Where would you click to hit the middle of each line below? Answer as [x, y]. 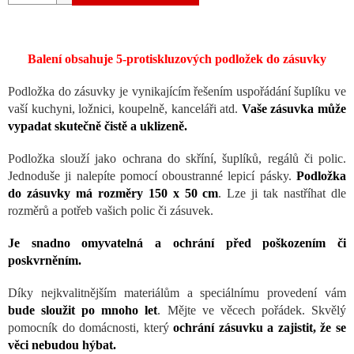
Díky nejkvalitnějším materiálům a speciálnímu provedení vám [177, 293]
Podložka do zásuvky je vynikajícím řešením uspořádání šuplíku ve [177, 92]
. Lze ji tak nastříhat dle [282, 194]
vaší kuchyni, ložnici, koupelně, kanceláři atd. [125, 109]
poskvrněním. [45, 261]
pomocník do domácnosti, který [91, 328]
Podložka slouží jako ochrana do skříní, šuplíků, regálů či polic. [177, 159]
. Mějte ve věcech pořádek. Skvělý [252, 311]
